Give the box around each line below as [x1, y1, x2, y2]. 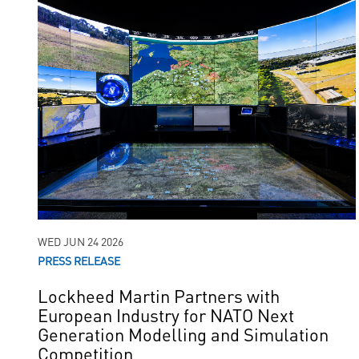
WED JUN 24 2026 [38, 233, 123, 249]
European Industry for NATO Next [38, 302, 294, 327]
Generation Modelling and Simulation [38, 321, 329, 346]
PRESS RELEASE [38, 252, 120, 268]
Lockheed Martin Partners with [38, 283, 280, 308]
